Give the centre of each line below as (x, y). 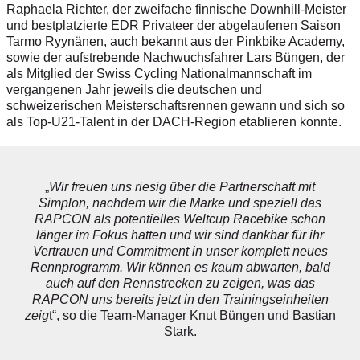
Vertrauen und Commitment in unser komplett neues (180, 252)
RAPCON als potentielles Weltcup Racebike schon (180, 219)
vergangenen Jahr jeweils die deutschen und (134, 90)
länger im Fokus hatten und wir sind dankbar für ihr (180, 235)
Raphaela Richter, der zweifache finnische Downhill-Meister (176, 10)
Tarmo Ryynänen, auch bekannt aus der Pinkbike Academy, (176, 42)
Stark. (180, 332)
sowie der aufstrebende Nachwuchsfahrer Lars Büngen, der (176, 58)
